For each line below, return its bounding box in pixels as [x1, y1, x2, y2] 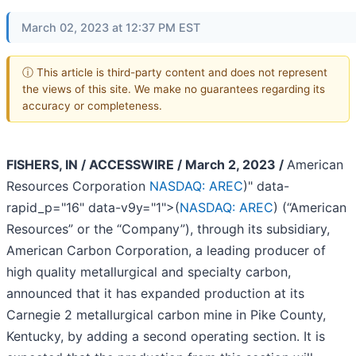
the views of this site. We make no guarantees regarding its [22, 82, 325, 95]
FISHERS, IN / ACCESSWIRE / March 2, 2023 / [6, 157, 284, 173]
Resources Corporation [6, 178, 149, 195]
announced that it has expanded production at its [6, 285, 304, 302]
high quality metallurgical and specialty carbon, [6, 264, 291, 281]
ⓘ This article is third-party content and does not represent [22, 65, 327, 79]
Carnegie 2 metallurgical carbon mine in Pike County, [6, 307, 326, 323]
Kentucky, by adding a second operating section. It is [6, 328, 325, 345]
